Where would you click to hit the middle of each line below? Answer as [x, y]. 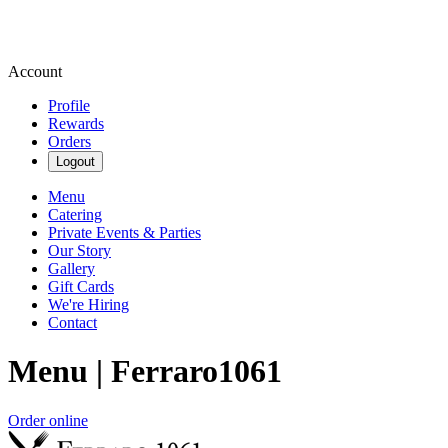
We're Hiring [88, 304]
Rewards [76, 123]
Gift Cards [81, 286]
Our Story [79, 250]
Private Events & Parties [124, 232]
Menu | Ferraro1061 [145, 371]
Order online [48, 420]
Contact [72, 322]
